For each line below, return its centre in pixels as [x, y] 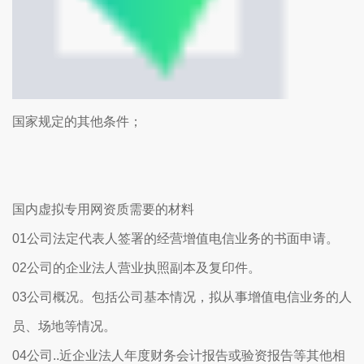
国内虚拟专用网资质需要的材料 [103, 210]
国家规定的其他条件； [77, 122]
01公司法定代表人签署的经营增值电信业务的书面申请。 [175, 239]
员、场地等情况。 [64, 327]
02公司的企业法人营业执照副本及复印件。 [136, 268]
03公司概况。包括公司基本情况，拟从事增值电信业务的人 [182, 297]
